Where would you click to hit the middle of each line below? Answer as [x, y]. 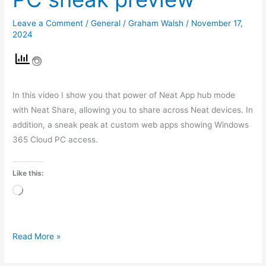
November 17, [217, 23]
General [106, 23]
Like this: [28, 173]
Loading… [41, 191]
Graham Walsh [157, 23]
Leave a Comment [48, 23]
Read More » [37, 237]
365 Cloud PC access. [56, 139]
